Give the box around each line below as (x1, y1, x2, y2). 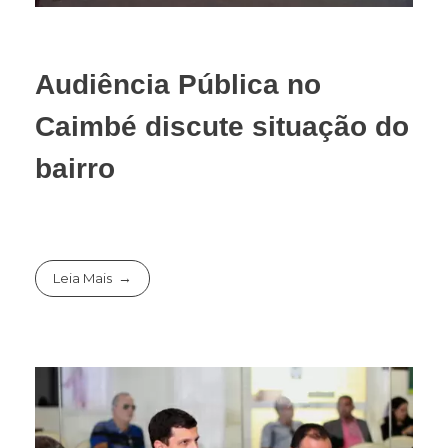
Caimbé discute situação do (35, 110, 409, 142)
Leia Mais (53, 270, 113, 287)
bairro (35, 152, 115, 184)
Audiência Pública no (35, 68, 321, 100)
